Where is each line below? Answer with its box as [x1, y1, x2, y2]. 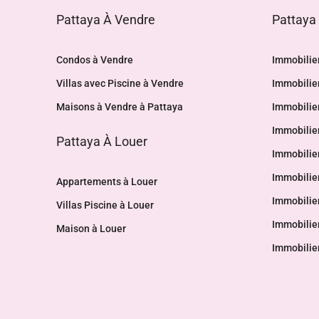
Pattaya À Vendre [56, 12, 155, 27]
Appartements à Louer [56, 176, 157, 187]
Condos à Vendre [56, 54, 133, 66]
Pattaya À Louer [56, 134, 147, 149]
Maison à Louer [56, 223, 126, 234]
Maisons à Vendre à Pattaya [56, 101, 183, 113]
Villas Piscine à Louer [56, 199, 154, 211]
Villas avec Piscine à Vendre [56, 78, 184, 89]
